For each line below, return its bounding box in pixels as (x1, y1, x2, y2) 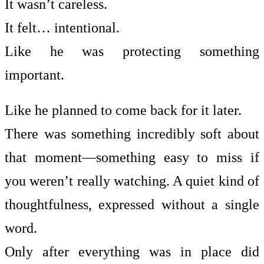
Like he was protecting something (5, 44, 259, 59)
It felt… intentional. (5, 20, 120, 35)
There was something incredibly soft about (5, 126, 259, 141)
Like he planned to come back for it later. (5, 103, 242, 118)
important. (5, 67, 64, 82)
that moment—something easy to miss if (5, 150, 259, 165)
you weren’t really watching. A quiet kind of (5, 173, 259, 189)
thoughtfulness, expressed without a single (5, 197, 259, 212)
